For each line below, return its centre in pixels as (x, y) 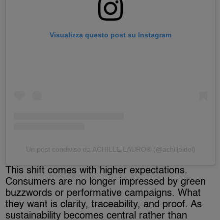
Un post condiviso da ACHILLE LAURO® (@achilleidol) (110, 149)
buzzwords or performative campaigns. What (103, 193)
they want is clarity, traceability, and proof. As (104, 205)
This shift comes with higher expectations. (97, 171)
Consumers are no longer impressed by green (106, 182)
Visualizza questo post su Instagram (110, 35)
